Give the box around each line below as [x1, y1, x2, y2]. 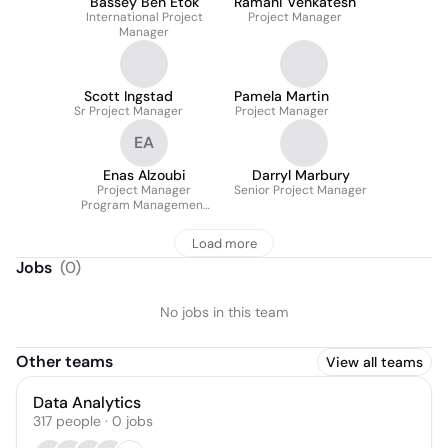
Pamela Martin [234, 87, 329, 105]
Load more [191, 234, 257, 252]
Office [127, 212, 161, 228]
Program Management [80, 197, 208, 213]
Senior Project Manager [234, 182, 367, 198]
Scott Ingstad [84, 87, 173, 105]
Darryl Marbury [251, 166, 350, 184]
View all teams [326, 353, 423, 371]
